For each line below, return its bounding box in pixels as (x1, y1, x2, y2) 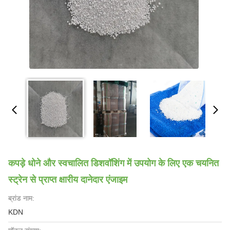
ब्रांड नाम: (8, 194, 34, 202)
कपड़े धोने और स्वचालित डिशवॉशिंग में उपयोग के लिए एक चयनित (8, 158, 219, 168)
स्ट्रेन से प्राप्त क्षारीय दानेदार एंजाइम (8, 175, 127, 185)
